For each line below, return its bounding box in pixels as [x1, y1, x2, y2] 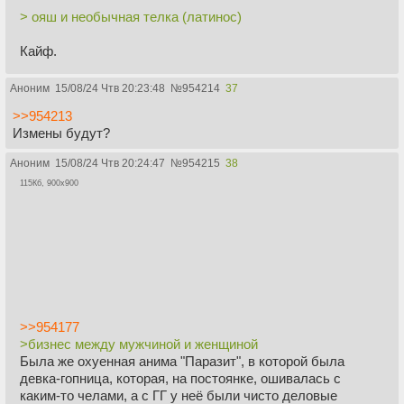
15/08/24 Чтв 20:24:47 [55, 157, 165, 170]
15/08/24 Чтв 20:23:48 [55, 82, 165, 96]
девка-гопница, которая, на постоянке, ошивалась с [20, 371, 341, 387]
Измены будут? [13, 125, 110, 142]
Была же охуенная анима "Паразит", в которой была [20, 353, 344, 370]
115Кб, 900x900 [20, 179, 78, 188]
